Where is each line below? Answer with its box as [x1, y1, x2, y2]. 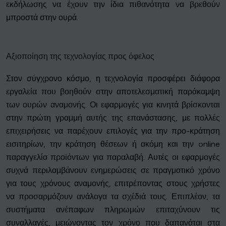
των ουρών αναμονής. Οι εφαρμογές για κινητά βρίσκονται [6, 100, 220, 110]
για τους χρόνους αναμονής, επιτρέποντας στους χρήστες [6, 179, 220, 189]
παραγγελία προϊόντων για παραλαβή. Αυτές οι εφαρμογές [6, 152, 220, 162]
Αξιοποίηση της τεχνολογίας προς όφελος [6, 51, 154, 62]
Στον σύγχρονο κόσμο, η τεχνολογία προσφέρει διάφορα [6, 74, 220, 84]
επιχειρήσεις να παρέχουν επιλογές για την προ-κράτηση [6, 126, 220, 136]
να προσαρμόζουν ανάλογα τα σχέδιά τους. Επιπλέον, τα [6, 192, 220, 202]
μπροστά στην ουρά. [6, 13, 78, 23]
